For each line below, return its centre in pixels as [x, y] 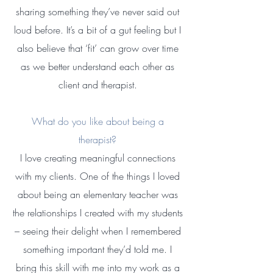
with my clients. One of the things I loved [97, 176]
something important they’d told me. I [97, 249]
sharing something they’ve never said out [97, 12]
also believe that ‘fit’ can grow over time [97, 48]
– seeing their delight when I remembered [97, 231]
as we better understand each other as [97, 66]
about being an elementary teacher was [97, 194]
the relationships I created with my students [97, 213]
